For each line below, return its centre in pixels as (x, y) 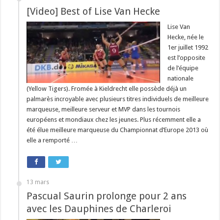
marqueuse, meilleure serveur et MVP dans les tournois (104, 109)
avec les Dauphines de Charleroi (99, 209)
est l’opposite (187, 58)
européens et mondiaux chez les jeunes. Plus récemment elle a (114, 120)
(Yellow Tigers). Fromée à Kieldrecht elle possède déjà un (107, 89)
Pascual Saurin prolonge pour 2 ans (107, 196)
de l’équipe (183, 68)
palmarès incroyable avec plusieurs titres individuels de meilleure (118, 99)
